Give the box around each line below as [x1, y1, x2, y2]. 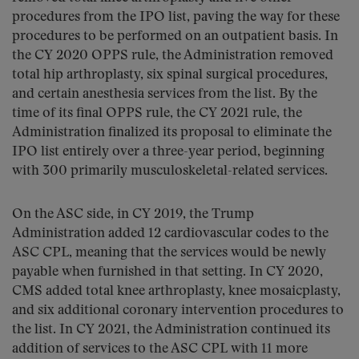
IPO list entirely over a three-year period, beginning [12, 145, 325, 159]
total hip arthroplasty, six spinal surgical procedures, [12, 68, 328, 82]
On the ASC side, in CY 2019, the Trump [12, 208, 254, 221]
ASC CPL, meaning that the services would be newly [12, 246, 326, 260]
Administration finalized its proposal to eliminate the [12, 126, 332, 139]
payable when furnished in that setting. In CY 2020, [12, 265, 323, 279]
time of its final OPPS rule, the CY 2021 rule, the [12, 107, 302, 120]
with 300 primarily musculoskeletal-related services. [12, 164, 328, 178]
